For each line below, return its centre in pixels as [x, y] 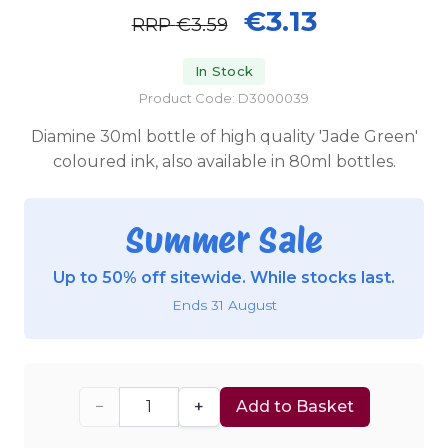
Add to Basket [294, 406]
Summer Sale [224, 240]
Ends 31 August [224, 304]
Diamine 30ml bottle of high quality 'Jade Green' [224, 137]
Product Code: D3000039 [224, 98]
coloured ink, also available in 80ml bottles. [224, 162]
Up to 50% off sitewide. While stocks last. [224, 278]
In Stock [224, 71]
